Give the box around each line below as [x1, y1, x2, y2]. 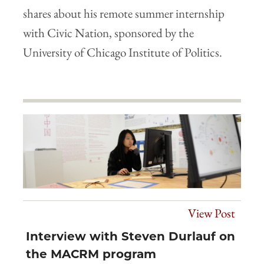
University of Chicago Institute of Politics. [23, 44, 222, 61]
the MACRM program [26, 246, 156, 261]
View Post [188, 204, 235, 221]
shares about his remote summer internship [23, 5, 225, 22]
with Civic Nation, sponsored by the [23, 25, 194, 41]
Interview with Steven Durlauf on [26, 229, 235, 243]
